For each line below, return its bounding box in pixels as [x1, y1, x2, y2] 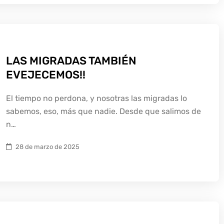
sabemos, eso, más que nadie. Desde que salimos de [6, 106, 201, 116]
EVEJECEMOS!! [6, 68, 85, 81]
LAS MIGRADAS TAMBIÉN [6, 54, 136, 67]
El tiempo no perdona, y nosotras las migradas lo [6, 93, 187, 103]
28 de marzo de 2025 [15, 143, 79, 150]
